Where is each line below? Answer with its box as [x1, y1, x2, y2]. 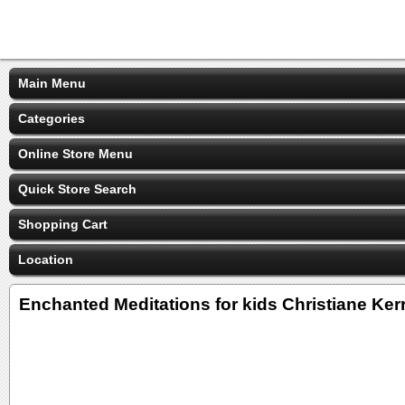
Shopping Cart [18, 217, 108, 231]
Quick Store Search [18, 182, 137, 196]
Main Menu [18, 76, 86, 90]
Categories [18, 111, 85, 126]
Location [18, 252, 73, 267]
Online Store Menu [18, 146, 133, 161]
